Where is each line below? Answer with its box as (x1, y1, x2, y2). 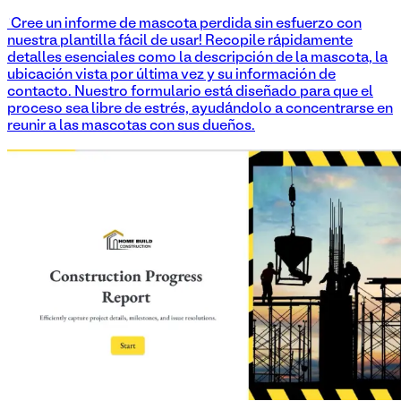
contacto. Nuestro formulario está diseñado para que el (7, 86, 373, 99)
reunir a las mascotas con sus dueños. (7, 120, 255, 133)
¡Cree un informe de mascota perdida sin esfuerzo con (7, 18, 362, 31)
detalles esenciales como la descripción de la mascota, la (7, 52, 388, 65)
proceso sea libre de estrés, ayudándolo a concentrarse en (7, 103, 393, 116)
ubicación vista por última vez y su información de (7, 69, 336, 82)
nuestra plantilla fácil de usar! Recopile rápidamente (7, 35, 353, 48)
